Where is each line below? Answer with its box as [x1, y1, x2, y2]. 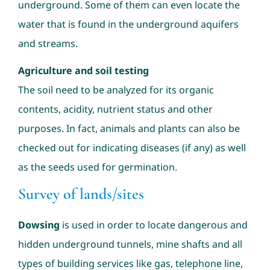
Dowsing [17, 218, 62, 231]
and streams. [17, 36, 78, 50]
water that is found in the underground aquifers [17, 17, 239, 31]
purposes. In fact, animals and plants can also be [17, 121, 240, 135]
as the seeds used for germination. [17, 160, 177, 174]
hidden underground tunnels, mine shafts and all [17, 237, 242, 251]
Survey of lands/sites [17, 184, 144, 203]
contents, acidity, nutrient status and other [17, 102, 213, 116]
